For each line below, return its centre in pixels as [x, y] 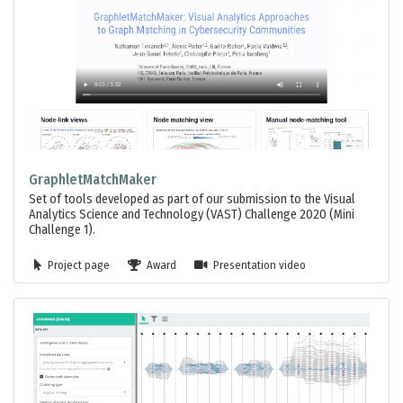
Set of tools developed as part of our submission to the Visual [192, 200]
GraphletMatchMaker [93, 180]
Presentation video [258, 265]
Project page [78, 265]
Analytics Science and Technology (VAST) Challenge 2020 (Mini [192, 215]
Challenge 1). [62, 230]
